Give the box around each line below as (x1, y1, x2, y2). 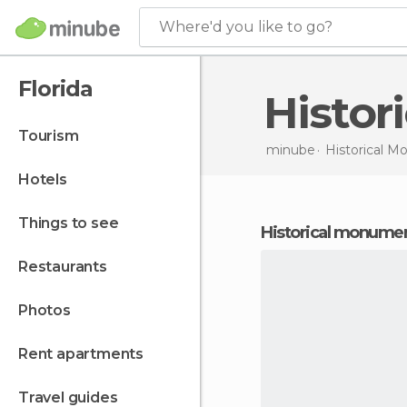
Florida (18, 75, 93, 102)
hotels (29, 171, 67, 188)
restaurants (27, 258, 107, 275)
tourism (27, 127, 79, 144)
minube (265, 141, 315, 158)
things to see (28, 214, 119, 232)
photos (27, 302, 71, 319)
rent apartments (27, 345, 144, 362)
